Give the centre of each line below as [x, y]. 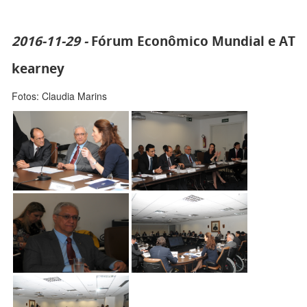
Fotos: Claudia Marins [59, 96]
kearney [38, 69]
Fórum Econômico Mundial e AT [193, 41]
